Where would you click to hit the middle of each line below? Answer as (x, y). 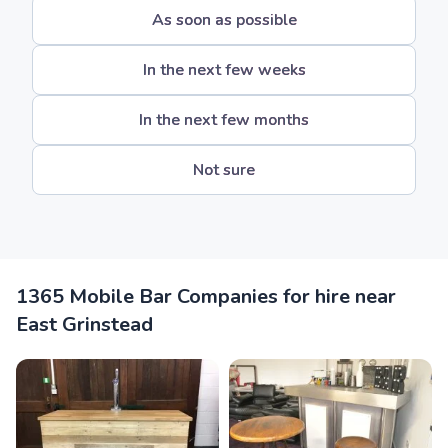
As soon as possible (224, 20)
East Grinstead (84, 324)
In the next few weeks (224, 70)
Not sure (224, 170)
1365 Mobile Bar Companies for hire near (206, 296)
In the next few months (224, 120)
